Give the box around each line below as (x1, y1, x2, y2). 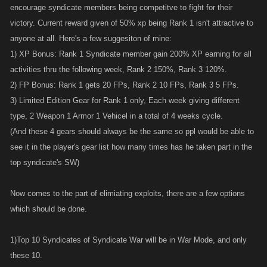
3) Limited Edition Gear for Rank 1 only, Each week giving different (10, 96, 240, 105)
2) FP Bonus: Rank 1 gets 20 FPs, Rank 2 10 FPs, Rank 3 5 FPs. (10, 80, 239, 89)
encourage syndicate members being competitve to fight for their (10, 3, 232, 12)
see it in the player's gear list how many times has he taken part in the (10, 142, 252, 151)
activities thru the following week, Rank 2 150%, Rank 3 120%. (10, 65, 227, 74)
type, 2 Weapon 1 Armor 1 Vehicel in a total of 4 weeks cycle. (10, 111, 223, 120)
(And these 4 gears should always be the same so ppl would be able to (10, 127, 254, 136)
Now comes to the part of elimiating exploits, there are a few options (10, 189, 245, 198)
